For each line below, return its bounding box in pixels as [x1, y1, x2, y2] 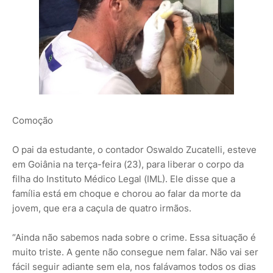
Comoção [12, 115, 53, 127]
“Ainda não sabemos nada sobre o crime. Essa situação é [12, 232, 256, 244]
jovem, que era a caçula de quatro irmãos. [12, 202, 191, 214]
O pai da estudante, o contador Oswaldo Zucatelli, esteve [12, 144, 257, 156]
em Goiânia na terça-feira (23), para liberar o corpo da [12, 158, 244, 171]
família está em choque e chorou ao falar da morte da [12, 188, 241, 200]
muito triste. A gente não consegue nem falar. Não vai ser [12, 246, 258, 258]
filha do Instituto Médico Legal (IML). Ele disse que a [12, 173, 235, 185]
